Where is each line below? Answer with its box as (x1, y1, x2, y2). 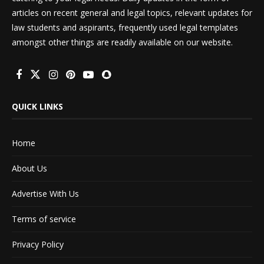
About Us (12, 162, 47, 174)
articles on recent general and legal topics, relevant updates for (12, 6, 252, 18)
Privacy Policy (12, 238, 64, 250)
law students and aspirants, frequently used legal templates (12, 21, 238, 33)
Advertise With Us (12, 187, 79, 199)
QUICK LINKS (12, 100, 63, 112)
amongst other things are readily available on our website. (12, 36, 233, 48)
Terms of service (12, 213, 76, 225)
